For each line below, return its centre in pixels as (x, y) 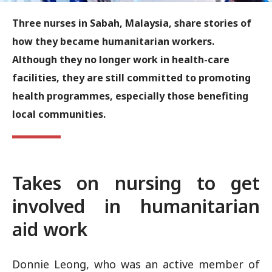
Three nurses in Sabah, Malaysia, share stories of (132, 23)
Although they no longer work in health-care (121, 59)
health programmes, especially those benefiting (130, 96)
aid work (50, 229)
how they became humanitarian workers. (113, 41)
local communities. (59, 114)
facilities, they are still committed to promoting (131, 78)
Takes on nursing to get (136, 183)
